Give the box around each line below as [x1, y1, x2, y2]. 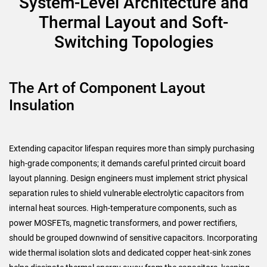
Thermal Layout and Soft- [39, 12, 228, 32]
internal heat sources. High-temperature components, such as [9, 203, 237, 213]
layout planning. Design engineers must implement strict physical [9, 173, 247, 183]
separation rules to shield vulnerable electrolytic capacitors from [9, 188, 244, 198]
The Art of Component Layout [9, 79, 205, 97]
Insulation [9, 96, 74, 114]
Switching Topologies [54, 32, 213, 52]
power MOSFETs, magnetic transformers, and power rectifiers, [9, 218, 237, 228]
